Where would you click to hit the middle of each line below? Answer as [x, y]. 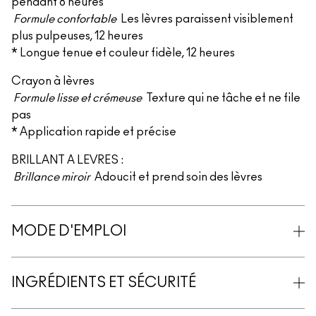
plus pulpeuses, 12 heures [77, 36]
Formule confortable [65, 19]
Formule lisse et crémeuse [78, 98]
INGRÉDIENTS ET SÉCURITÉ [104, 283]
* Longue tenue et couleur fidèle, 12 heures [123, 53]
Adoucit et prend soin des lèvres [177, 177]
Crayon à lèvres [53, 81]
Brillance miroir [52, 177]
